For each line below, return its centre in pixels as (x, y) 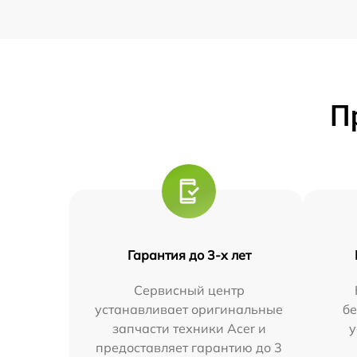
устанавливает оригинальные (189, 309)
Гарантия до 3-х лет (189, 255)
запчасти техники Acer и (189, 328)
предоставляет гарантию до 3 (189, 347)
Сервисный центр (189, 290)
